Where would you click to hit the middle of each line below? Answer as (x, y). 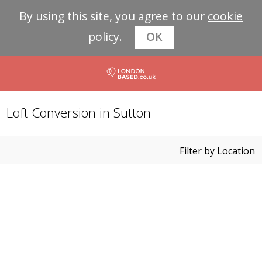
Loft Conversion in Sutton (79, 113)
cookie (225, 16)
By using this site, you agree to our (113, 16)
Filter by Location (217, 151)
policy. (105, 37)
